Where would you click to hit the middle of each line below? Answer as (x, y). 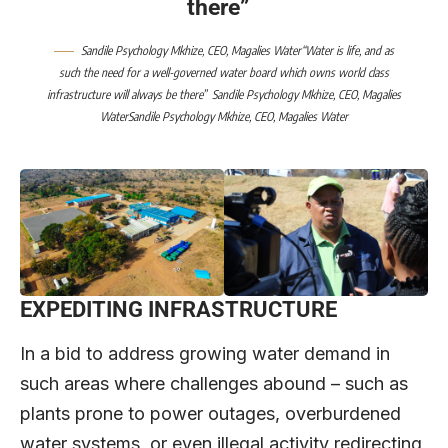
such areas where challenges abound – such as (214, 383)
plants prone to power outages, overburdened (210, 413)
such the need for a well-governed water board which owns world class (224, 72)
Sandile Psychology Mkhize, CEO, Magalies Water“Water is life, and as (237, 50)
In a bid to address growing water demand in (205, 353)
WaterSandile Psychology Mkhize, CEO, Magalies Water (224, 116)
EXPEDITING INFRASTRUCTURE (178, 310)
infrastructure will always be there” (129, 94)
